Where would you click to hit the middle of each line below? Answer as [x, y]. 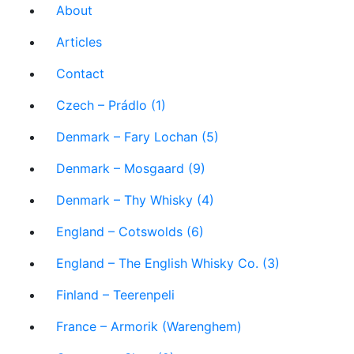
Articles [79, 42]
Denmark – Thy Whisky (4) [135, 200]
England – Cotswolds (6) [130, 232]
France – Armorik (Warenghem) [149, 326]
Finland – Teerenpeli [115, 295]
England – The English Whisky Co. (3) [168, 263]
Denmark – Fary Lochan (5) [137, 137]
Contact [80, 73]
